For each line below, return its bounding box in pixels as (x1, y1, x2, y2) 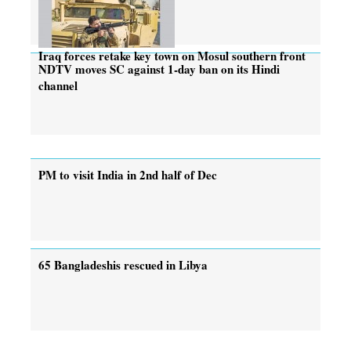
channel (38, 76, 78, 94)
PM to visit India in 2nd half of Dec (38, 165, 217, 183)
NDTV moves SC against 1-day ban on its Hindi (38, 60, 280, 78)
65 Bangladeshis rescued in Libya (38, 255, 208, 273)
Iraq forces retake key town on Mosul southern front (38, 46, 306, 64)
